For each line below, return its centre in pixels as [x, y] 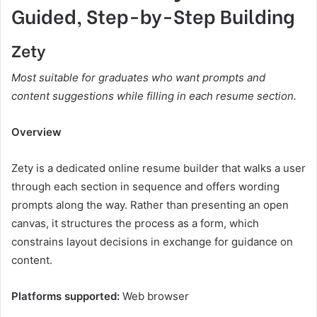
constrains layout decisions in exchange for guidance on [152, 242]
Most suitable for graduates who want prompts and [138, 78]
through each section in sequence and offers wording [145, 187]
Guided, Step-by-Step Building [153, 16]
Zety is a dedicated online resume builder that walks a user [158, 168]
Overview [36, 132]
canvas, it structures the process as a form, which [135, 224]
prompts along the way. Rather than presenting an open [150, 205]
